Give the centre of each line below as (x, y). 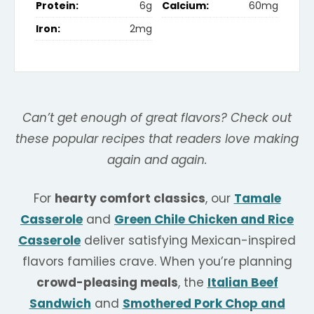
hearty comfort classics (130, 198)
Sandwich (60, 303)
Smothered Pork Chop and (204, 303)
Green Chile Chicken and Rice (204, 219)
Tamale (257, 198)
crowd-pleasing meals (107, 282)
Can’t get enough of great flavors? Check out (157, 117)
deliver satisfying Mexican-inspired (188, 240)
